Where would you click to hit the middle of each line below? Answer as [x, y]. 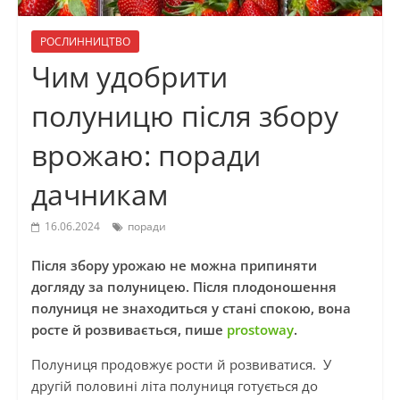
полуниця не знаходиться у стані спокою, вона [191, 308]
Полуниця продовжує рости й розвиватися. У [181, 365]
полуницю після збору [184, 116]
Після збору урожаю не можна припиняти [174, 266]
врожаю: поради [146, 155]
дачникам [99, 195]
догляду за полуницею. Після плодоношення [183, 287]
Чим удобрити [129, 77]
